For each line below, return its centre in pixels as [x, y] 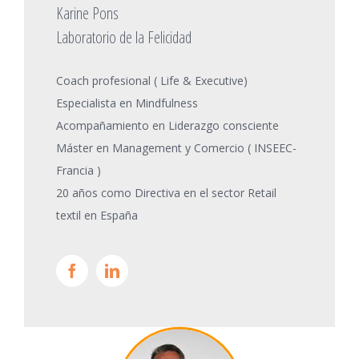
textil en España [97, 215]
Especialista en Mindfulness [127, 103]
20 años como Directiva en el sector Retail [166, 192]
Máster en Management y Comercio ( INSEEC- [176, 147]
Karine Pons [87, 13]
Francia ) [79, 170]
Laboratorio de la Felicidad [124, 37]
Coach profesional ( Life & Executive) [152, 80]
